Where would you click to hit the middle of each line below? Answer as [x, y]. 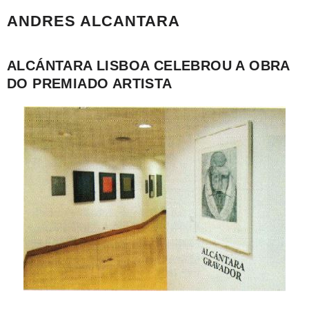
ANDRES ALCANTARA [93, 21]
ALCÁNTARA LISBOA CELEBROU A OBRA [148, 66]
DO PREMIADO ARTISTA [90, 83]
